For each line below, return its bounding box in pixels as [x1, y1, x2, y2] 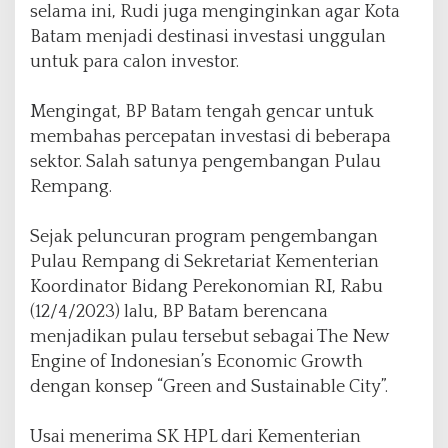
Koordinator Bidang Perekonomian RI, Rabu [30, 277, 383, 298]
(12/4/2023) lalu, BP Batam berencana [30, 302, 328, 323]
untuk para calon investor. [30, 52, 239, 73]
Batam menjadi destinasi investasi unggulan [30, 27, 386, 48]
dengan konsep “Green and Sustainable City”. [30, 377, 388, 398]
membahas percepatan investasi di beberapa [30, 127, 391, 148]
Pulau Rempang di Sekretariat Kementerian [30, 252, 379, 273]
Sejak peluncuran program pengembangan [30, 227, 378, 248]
